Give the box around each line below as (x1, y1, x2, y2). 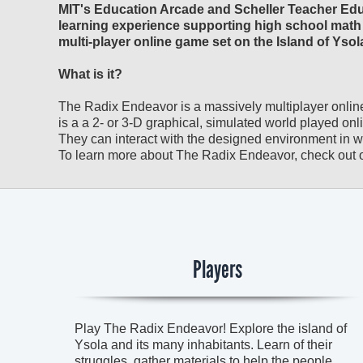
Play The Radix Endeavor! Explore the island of (75, 322, 347, 335)
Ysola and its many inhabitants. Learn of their (75, 338, 332, 352)
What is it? (58, 67, 122, 81)
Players (192, 255, 242, 284)
